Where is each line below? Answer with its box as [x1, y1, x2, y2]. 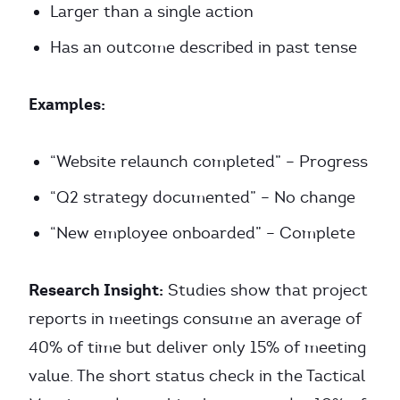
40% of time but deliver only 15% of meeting [29, 337, 366, 357]
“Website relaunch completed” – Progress [50, 152, 368, 171]
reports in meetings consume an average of [29, 309, 362, 329]
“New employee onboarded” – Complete [50, 223, 355, 243]
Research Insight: [29, 279, 163, 300]
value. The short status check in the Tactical [29, 366, 365, 386]
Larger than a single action [50, 2, 254, 21]
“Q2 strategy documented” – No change [50, 187, 355, 207]
